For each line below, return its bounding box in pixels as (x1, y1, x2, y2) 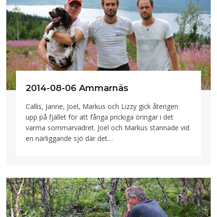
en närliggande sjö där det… (26, 134, 113, 143)
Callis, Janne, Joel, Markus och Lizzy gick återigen (26, 102, 179, 111)
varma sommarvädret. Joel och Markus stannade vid (26, 123, 190, 133)
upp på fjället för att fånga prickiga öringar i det (26, 112, 174, 122)
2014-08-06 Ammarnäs (26, 82, 129, 93)
